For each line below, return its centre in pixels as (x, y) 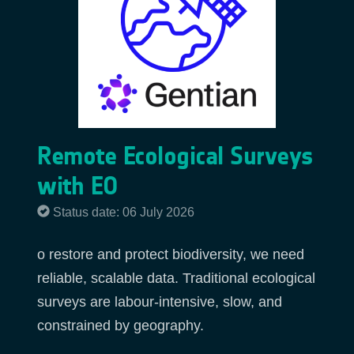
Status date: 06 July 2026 (124, 213)
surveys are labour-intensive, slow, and (160, 301)
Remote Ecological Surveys (175, 156)
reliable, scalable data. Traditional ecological (176, 278)
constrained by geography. (121, 325)
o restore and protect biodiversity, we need (171, 254)
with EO (78, 186)
